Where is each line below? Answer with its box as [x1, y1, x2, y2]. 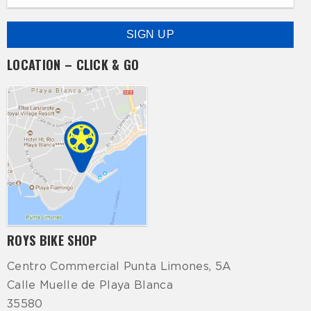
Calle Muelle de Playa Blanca [7, 280, 173, 292]
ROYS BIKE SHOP [7, 231, 97, 250]
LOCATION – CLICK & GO [7, 56, 140, 74]
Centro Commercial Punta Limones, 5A [7, 261, 232, 273]
